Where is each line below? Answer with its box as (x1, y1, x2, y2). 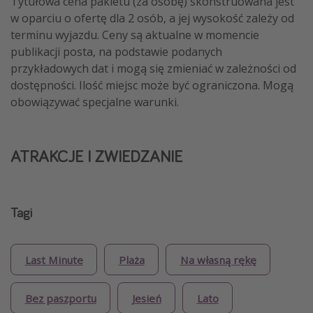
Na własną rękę (180, 252, 256, 267)
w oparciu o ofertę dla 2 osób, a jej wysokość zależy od (10, 10, 294, 26)
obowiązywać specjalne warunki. (10, 94, 179, 110)
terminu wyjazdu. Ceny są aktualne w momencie (10, 27, 259, 43)
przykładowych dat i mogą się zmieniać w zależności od (10, 60, 296, 76)
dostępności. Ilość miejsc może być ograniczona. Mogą (10, 77, 293, 93)
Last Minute (24, 252, 83, 267)
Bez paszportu (24, 291, 96, 305)
